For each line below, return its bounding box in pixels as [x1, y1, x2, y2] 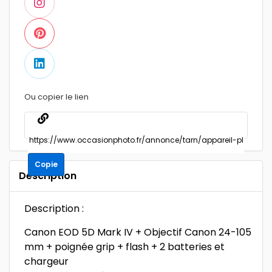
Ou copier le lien [24, 92, 89, 102]
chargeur [24, 254, 69, 268]
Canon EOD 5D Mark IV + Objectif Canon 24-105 [24, 225, 251, 239]
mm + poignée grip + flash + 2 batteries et [24, 240, 225, 254]
